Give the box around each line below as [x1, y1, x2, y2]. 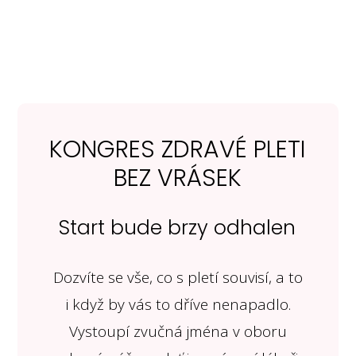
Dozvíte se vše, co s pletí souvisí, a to [53, 267, 303, 288]
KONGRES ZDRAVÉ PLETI [48, 133, 306, 167]
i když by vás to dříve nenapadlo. [65, 294, 291, 315]
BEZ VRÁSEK [113, 161, 242, 195]
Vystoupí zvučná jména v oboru [69, 321, 287, 342]
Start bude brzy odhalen [59, 214, 296, 242]
